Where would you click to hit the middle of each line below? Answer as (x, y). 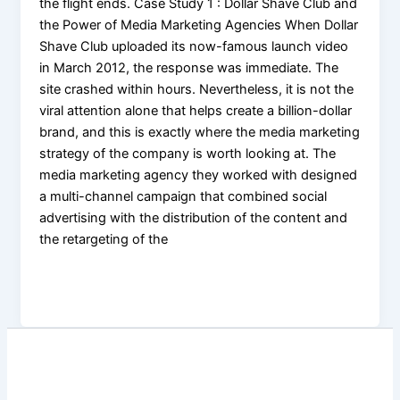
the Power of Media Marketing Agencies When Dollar (199, 25)
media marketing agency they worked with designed (199, 175)
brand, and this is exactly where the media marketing (200, 132)
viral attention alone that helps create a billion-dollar (196, 110)
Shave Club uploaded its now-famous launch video (194, 46)
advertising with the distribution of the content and (194, 217)
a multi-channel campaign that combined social (183, 196)
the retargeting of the (104, 239)
